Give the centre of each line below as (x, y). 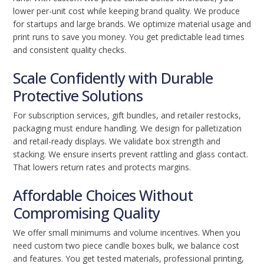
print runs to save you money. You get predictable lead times (129, 37)
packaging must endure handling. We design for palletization (127, 128)
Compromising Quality (86, 213)
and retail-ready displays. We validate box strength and (117, 141)
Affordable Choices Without (103, 195)
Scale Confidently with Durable (113, 78)
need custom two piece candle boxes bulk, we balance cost (126, 245)
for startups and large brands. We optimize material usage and (132, 24)
